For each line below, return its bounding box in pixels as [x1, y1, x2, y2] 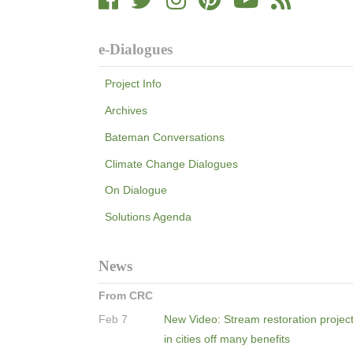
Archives [105, 104, 147, 117]
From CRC [98, 288, 153, 302]
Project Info [105, 77, 162, 91]
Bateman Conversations [105, 130, 225, 143]
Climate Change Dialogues [105, 157, 238, 170]
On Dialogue [105, 184, 167, 197]
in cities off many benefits [164, 332, 291, 345]
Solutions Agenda [105, 210, 191, 224]
